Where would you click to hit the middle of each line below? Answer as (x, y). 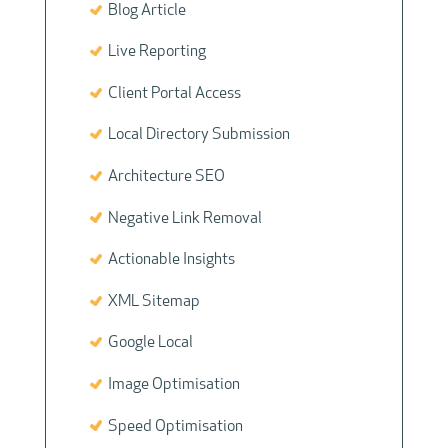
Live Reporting (153, 52)
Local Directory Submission (195, 135)
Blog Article (143, 10)
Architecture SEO (163, 176)
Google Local (147, 343)
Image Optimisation (170, 384)
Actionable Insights (168, 260)
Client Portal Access (171, 93)
